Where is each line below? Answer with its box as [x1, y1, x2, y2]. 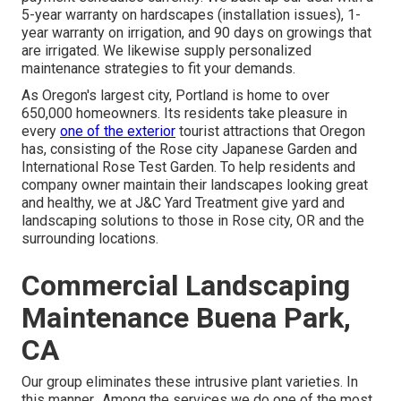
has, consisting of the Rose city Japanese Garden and [21, 141, 357, 158]
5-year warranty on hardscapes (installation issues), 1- [21, 6, 361, 24]
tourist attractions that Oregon [175, 123, 365, 141]
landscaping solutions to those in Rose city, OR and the [21, 212, 364, 230]
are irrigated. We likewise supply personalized [21, 42, 311, 60]
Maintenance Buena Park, [21, 301, 351, 336]
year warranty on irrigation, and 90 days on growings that [21, 24, 371, 42]
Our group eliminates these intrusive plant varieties [21, 373, 340, 391]
